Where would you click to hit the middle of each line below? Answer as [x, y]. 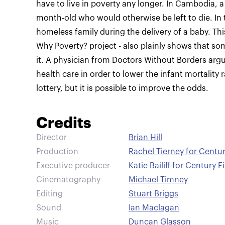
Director [51, 138]
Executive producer [73, 166]
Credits [64, 123]
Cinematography [68, 180]
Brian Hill [145, 138]
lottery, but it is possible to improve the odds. [122, 88]
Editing [49, 194]
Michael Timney [158, 180]
